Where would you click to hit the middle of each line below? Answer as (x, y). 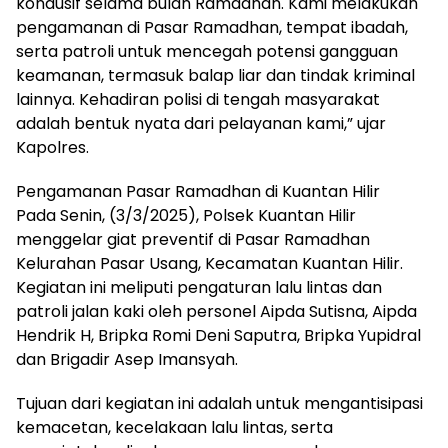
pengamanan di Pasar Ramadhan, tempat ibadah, (212, 28)
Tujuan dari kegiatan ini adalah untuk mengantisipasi (219, 404)
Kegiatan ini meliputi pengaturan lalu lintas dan (199, 288)
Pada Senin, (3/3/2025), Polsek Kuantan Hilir (186, 216)
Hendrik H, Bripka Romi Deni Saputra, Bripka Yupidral (218, 336)
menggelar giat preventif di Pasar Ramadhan (193, 240)
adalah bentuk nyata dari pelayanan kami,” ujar (201, 124)
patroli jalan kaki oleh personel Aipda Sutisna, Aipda (216, 312)
